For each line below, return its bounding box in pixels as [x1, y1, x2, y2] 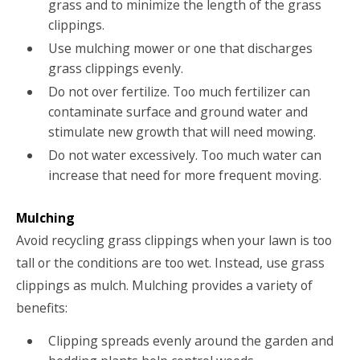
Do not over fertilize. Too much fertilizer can [47, 83, 310, 101]
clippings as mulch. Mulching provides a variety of [16, 276, 313, 294]
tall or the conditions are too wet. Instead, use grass [16, 253, 325, 272]
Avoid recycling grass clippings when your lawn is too [16, 231, 332, 249]
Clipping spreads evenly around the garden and [47, 332, 333, 350]
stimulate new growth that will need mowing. [47, 123, 316, 141]
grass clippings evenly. [47, 59, 186, 78]
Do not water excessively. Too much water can [47, 146, 321, 165]
